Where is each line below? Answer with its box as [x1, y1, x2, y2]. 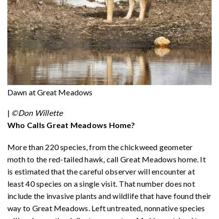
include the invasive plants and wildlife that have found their [7, 191, 212, 201]
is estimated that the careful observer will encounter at [7, 167, 195, 176]
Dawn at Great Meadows [7, 88, 93, 97]
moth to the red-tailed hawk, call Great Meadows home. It [7, 154, 206, 164]
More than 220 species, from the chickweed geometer [7, 142, 193, 152]
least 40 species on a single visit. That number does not [7, 179, 195, 189]
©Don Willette [11, 108, 63, 118]
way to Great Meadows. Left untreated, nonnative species [7, 203, 205, 213]
